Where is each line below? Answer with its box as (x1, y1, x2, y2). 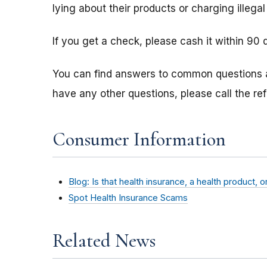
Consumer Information (52, 128, 226, 151)
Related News (52, 228, 156, 252)
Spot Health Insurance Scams (69, 192, 188, 203)
